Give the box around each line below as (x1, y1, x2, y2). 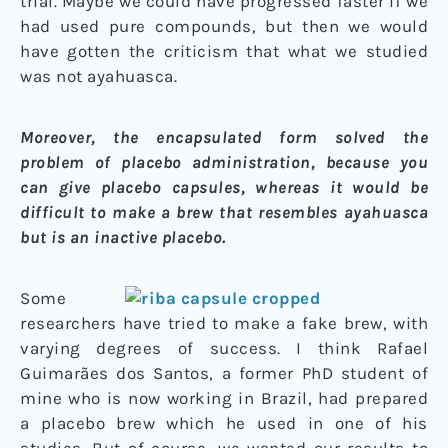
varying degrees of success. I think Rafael (20, 337, 428, 358)
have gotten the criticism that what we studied (20, 40, 428, 61)
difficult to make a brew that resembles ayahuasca (20, 201, 428, 222)
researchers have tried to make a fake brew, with (20, 312, 428, 333)
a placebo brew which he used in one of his (20, 412, 428, 433)
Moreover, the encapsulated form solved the (20, 126, 428, 147)
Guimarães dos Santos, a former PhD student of (20, 362, 428, 383)
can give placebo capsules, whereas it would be (20, 176, 428, 197)
